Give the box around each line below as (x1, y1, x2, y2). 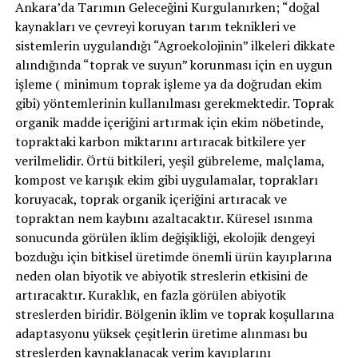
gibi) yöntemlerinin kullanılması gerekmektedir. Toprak (14, 94, 334, 112)
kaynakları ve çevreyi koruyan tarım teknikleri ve (14, 18, 296, 35)
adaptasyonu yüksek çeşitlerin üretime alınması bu (14, 324, 308, 342)
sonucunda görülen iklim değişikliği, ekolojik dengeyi (14, 229, 315, 246)
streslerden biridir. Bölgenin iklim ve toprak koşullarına (14, 305, 334, 323)
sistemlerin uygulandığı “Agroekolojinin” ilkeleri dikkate (14, 37, 335, 54)
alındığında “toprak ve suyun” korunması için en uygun (14, 56, 332, 74)
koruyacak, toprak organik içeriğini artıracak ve (14, 190, 287, 208)
